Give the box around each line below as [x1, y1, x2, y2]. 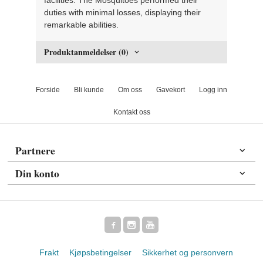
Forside [36, 85, 60, 94]
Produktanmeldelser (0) [44, 45, 129, 58]
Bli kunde [74, 85, 104, 94]
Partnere [15, 143, 56, 159]
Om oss [118, 85, 142, 94]
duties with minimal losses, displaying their [44, 7, 201, 17]
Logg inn [199, 85, 227, 94]
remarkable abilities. [44, 19, 119, 29]
